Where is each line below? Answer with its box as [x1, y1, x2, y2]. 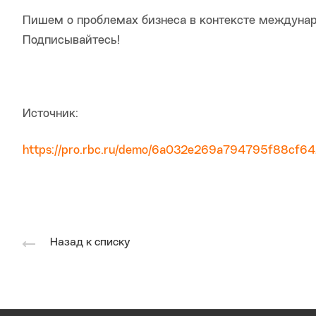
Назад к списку [50, 236, 130, 248]
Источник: [23, 108, 78, 121]
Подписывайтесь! [23, 35, 120, 47]
